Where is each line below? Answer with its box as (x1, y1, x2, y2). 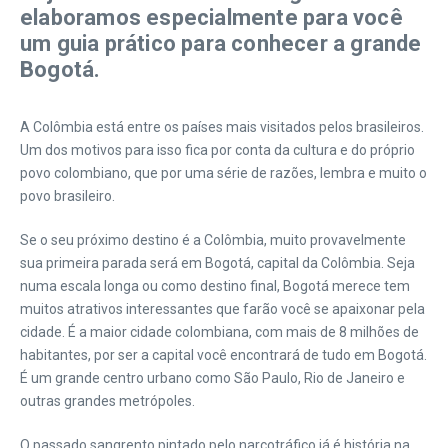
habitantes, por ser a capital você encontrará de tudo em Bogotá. (20, 347, 427, 363)
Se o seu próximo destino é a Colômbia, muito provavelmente (20, 232, 406, 248)
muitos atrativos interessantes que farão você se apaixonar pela (20, 301, 425, 317)
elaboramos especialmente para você (20, 5, 403, 30)
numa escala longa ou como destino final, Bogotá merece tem (20, 278, 410, 294)
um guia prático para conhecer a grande (20, 31, 422, 56)
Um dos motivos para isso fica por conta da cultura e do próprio (20, 142, 415, 158)
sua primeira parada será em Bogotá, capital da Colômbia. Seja (20, 255, 415, 271)
